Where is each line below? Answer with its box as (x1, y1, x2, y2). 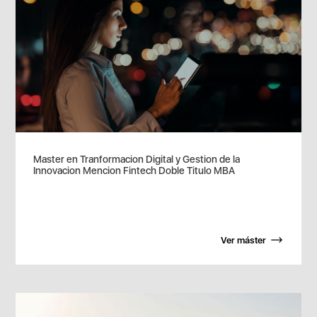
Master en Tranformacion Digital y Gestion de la (33, 154, 241, 166)
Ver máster (220, 234, 266, 246)
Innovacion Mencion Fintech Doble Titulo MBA (33, 165, 236, 177)
